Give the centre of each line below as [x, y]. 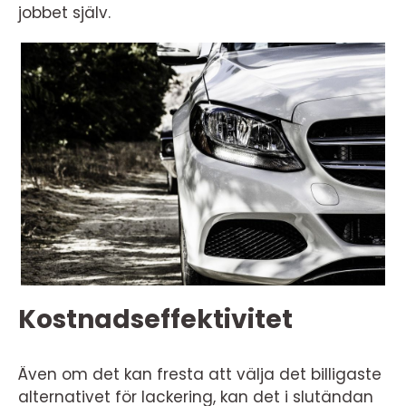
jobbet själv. [64, 13]
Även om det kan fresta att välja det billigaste [200, 374]
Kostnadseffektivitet [155, 319]
